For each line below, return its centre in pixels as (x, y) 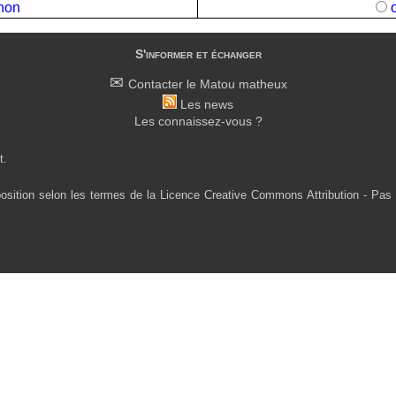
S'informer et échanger (198, 54)
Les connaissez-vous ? (198, 122)
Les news (207, 105)
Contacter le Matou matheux (207, 85)
